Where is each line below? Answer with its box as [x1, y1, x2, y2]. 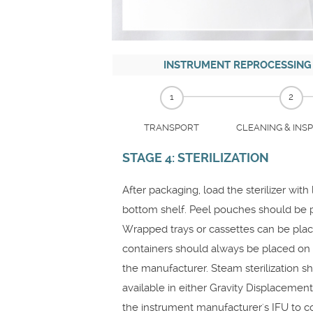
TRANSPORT [144, 122, 199, 133]
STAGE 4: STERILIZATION [122, 150, 269, 165]
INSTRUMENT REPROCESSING [163, 59, 312, 71]
